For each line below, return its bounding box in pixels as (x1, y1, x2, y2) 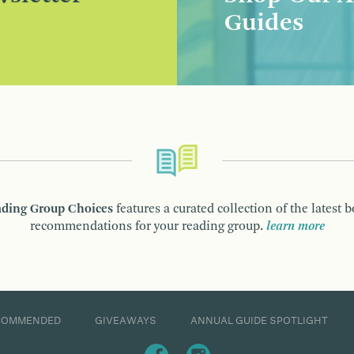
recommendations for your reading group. (29, 220, 266, 233)
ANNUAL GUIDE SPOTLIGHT (190, 315, 328, 326)
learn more (265, 220, 325, 233)
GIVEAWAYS (95, 315, 156, 326)
